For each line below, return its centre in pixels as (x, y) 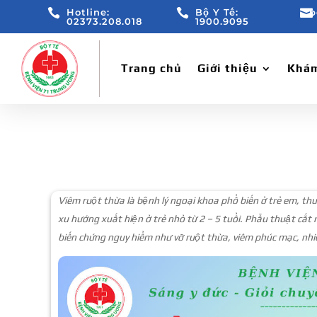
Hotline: (88, 12)
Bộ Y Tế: (217, 12)
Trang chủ (151, 68)
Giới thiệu (227, 68)
